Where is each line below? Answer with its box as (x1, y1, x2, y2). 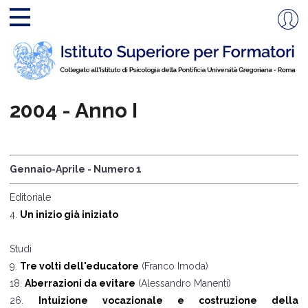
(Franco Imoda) (139, 261, 208, 272)
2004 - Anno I (10, 98, 137, 123)
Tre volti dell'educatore (20, 261, 139, 272)
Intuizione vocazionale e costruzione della (38, 295, 298, 307)
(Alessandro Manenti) (135, 278, 234, 289)
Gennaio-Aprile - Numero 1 (10, 164, 142, 175)
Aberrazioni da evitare (25, 278, 135, 289)
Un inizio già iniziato (20, 209, 118, 221)
